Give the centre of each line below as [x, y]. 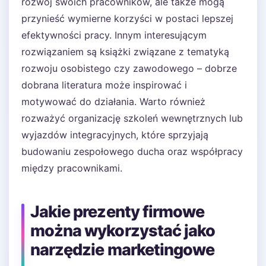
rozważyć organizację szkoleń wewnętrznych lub [132, 118]
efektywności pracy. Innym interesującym [114, 35]
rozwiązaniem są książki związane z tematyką [125, 52]
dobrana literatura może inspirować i [104, 85]
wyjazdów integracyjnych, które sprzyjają [115, 135]
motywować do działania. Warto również [113, 102]
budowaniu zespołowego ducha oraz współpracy [132, 151]
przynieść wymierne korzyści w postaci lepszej [127, 18]
